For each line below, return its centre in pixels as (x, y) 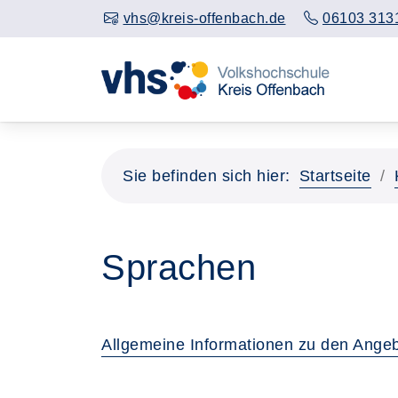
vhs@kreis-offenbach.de (204, 18)
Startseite (335, 176)
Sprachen (179, 267)
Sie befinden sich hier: (207, 176)
